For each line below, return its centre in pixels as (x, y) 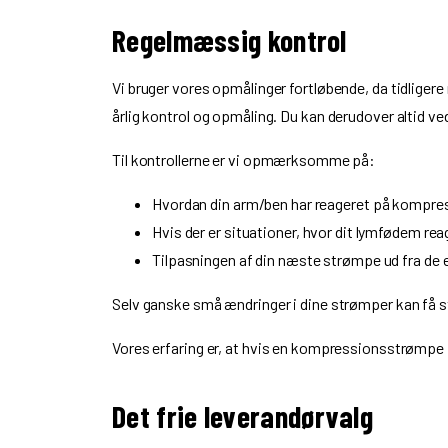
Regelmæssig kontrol (229, 40)
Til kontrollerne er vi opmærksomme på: (244, 159)
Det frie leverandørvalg (242, 416)
